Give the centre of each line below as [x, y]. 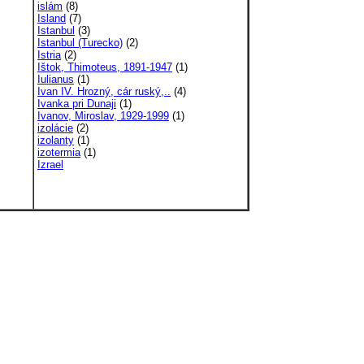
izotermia [59, 152]
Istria [49, 55]
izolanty [56, 140]
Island [52, 18]
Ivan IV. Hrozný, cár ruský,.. [104, 91]
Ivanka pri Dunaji [77, 104]
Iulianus [56, 79]
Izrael [50, 165]
